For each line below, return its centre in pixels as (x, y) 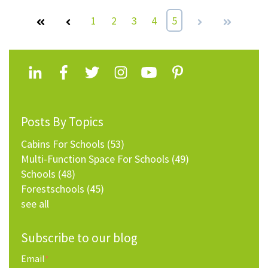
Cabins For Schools (64, 144)
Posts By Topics (62, 122)
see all (35, 204)
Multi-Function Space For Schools (96, 159)
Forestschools (54, 189)
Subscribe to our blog (79, 238)
